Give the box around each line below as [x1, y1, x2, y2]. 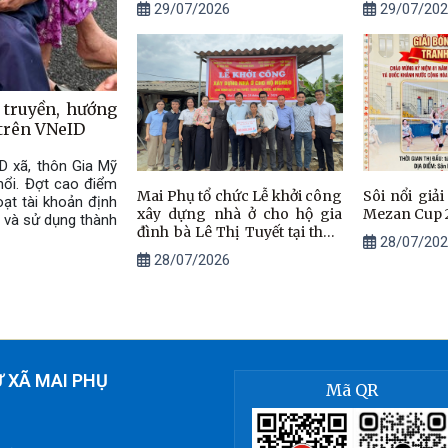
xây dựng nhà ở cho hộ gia [137, 204, 343, 223]
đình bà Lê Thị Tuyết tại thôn [137, 222, 343, 241]
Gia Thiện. [137, 240, 207, 259]
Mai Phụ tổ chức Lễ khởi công [137, 186, 343, 205]
